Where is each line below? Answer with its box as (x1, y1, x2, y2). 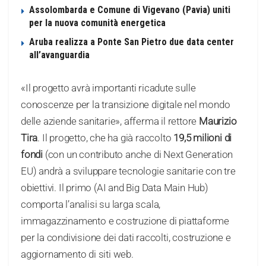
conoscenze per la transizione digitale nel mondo (21, 99, 230, 111)
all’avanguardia (29, 49, 90, 61)
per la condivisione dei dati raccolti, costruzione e (21, 232, 231, 244)
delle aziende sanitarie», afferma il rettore (21, 115, 199, 128)
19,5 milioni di (173, 132, 232, 144)
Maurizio (199, 115, 237, 128)
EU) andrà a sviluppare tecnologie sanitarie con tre (21, 165, 236, 178)
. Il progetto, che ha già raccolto (37, 132, 174, 144)
